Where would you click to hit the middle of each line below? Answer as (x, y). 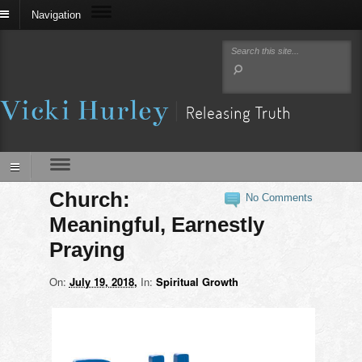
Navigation (56, 15)
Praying (87, 249)
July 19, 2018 (101, 281)
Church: (89, 199)
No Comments (280, 197)
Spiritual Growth (197, 281)
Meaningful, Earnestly (156, 224)
